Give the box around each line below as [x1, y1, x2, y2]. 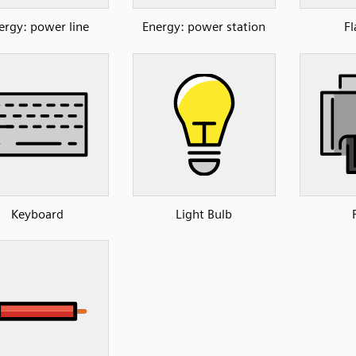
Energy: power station [142, 19, 265, 35]
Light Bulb [176, 206, 232, 222]
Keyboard [10, 206, 64, 222]
